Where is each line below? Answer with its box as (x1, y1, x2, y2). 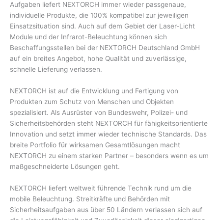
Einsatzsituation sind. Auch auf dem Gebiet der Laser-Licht (10, 22, 195, 30)
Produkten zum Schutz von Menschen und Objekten (10, 98, 174, 106)
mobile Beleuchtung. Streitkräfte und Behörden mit (10, 194, 170, 203)
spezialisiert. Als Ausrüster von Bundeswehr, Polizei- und (10, 109, 188, 117)
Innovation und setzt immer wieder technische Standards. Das (10, 130, 207, 138)
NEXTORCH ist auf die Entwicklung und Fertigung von (10, 87, 178, 95)
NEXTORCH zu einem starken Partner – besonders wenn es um (10, 152, 209, 160)
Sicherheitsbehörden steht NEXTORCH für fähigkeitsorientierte (10, 119, 208, 128)
